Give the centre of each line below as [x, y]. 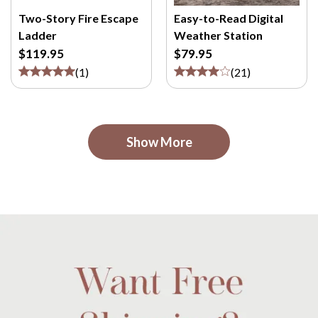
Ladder [38, 35]
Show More [159, 142]
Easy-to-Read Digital [229, 18]
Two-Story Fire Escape [78, 18]
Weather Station [218, 35]
